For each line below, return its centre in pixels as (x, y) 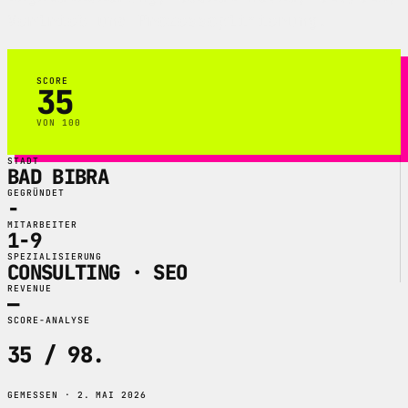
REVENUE (30, 288)
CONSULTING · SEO (97, 272)
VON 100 (59, 122)
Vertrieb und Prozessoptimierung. (168, 21)
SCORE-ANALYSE (49, 320)
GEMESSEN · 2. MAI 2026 (77, 395)
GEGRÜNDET (36, 192)
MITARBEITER (42, 224)
